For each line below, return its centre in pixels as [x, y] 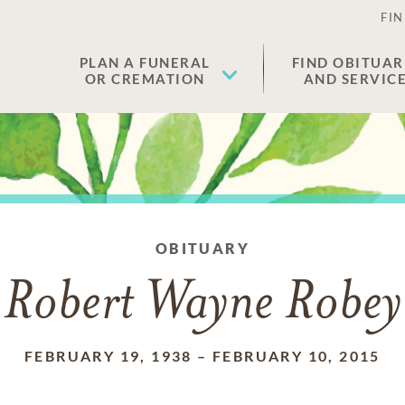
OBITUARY [202, 248]
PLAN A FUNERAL [145, 62]
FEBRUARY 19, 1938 [108, 356]
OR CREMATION [145, 79]
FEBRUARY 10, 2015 [297, 356]
